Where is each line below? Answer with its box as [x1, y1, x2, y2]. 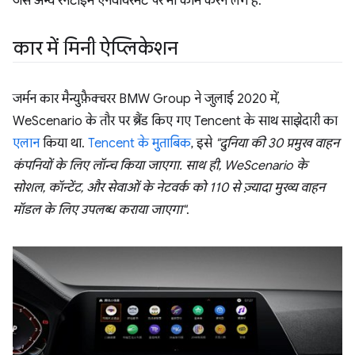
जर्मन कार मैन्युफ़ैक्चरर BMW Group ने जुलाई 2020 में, [13, 91, 280, 107]
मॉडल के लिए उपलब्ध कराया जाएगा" [13, 202, 186, 218]
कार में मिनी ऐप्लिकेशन [13, 36, 178, 60]
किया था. [40, 136, 88, 151]
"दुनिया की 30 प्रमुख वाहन [216, 136, 339, 151]
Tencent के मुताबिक [88, 136, 191, 151]
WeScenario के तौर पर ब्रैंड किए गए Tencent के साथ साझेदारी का [13, 113, 338, 129]
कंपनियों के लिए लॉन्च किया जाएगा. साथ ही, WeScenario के [13, 158, 307, 174]
